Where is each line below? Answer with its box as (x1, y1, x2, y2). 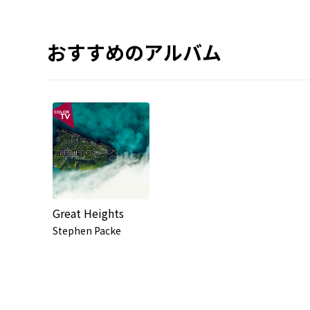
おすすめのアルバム (47, 37, 221, 66)
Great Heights (53, 204, 124, 221)
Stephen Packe (53, 223, 121, 237)
